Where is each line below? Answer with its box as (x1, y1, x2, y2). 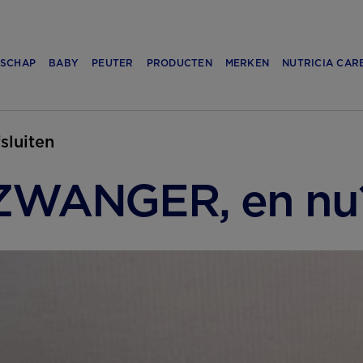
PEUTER (92, 57, 134, 69)
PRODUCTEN (146, 57, 212, 69)
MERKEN (224, 57, 270, 69)
